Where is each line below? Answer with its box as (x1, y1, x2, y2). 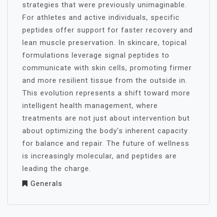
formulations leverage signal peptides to (22, 51, 170, 60)
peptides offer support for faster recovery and (22, 26, 193, 34)
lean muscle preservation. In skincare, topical (22, 38, 187, 47)
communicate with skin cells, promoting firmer (22, 63, 192, 72)
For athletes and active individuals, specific (22, 13, 180, 22)
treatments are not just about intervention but (22, 114, 190, 123)
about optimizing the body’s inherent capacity (22, 126, 188, 135)
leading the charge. (22, 164, 91, 173)
